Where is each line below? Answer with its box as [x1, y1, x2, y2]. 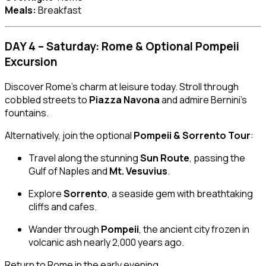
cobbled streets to [5, 93, 89, 107]
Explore [28, 187, 64, 201]
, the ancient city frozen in [139, 223, 249, 236]
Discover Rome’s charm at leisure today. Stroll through [5, 80, 239, 94]
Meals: [5, 4, 36, 17]
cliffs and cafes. [28, 200, 97, 214]
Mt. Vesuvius [109, 164, 167, 178]
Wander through [28, 223, 101, 236]
